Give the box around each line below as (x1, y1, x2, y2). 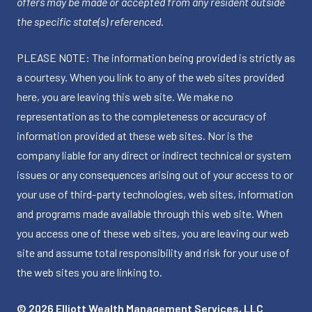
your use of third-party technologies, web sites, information (17, 187, 293, 201)
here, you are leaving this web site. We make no (17, 90, 233, 104)
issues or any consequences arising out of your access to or (17, 168, 293, 182)
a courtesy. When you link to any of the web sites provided (17, 70, 284, 84)
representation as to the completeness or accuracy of (17, 109, 267, 123)
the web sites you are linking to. (17, 265, 162, 279)
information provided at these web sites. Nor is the (17, 129, 253, 143)
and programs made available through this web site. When (17, 207, 283, 221)
